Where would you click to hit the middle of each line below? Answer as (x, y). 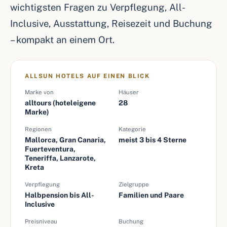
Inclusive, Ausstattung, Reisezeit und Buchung (111, 23)
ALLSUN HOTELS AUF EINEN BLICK (87, 76)
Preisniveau (41, 221)
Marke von (39, 92)
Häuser (129, 92)
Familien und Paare (151, 195)
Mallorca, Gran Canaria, (65, 140)
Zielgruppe (134, 184)
